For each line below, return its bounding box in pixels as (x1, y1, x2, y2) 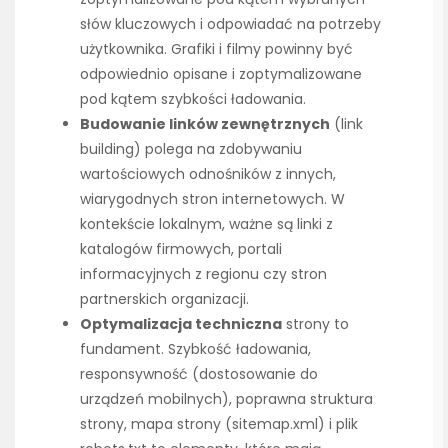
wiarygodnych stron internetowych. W (80, 189, 345, 210)
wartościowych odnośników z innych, (80, 164, 336, 185)
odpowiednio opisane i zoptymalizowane (80, 64, 362, 85)
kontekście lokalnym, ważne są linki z (80, 214, 333, 235)
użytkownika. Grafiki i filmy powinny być (80, 39, 353, 60)
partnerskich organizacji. (80, 289, 249, 310)
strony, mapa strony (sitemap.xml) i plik (80, 414, 358, 435)
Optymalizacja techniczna (80, 314, 282, 335)
